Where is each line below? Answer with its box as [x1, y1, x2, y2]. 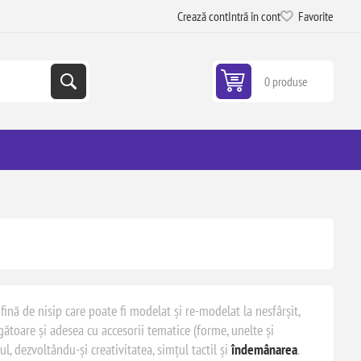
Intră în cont [228, 8, 281, 24]
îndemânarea [230, 340, 297, 359]
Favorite [298, 8, 334, 24]
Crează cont [177, 8, 229, 24]
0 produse [264, 73, 309, 89]
